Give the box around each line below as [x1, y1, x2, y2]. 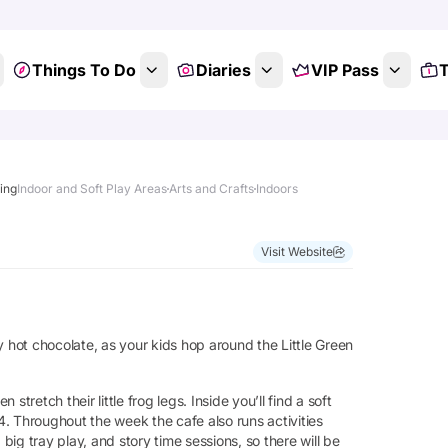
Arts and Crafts [169, 181, 254, 196]
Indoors [256, 181, 298, 196]
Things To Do [31, 60, 136, 80]
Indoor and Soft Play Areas [17, 181, 167, 196]
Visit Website [261, 244, 333, 259]
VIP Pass [310, 60, 379, 80]
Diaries [195, 60, 251, 80]
